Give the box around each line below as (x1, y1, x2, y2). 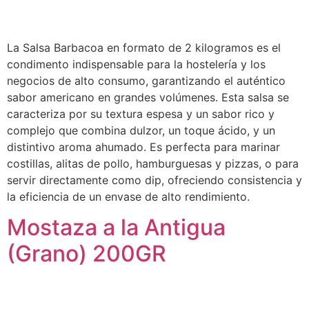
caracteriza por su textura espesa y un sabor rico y (7, 106, 275, 121)
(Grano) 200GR (7, 240, 166, 268)
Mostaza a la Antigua (7, 214, 226, 241)
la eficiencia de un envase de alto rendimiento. (7, 189, 250, 203)
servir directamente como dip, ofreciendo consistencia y (7, 172, 302, 187)
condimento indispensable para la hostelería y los (7, 57, 266, 71)
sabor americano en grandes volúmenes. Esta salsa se (7, 90, 289, 104)
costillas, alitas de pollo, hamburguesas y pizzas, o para (7, 156, 299, 170)
